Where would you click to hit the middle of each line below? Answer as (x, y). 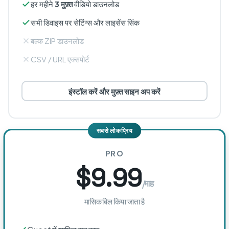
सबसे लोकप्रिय (114, 131)
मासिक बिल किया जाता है (114, 201)
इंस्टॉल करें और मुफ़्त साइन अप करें (114, 91)
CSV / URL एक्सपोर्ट (60, 59)
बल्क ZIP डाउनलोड (57, 41)
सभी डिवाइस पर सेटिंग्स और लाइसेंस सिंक (85, 22)
